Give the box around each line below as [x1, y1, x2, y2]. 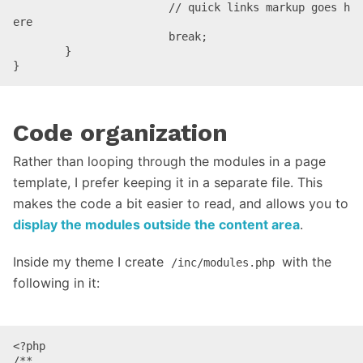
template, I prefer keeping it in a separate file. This [13, 173, 322, 190]
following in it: [13, 274, 100, 291]
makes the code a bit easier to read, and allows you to [13, 194, 348, 211]
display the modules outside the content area [13, 216, 300, 233]
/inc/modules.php [171, 255, 275, 269]
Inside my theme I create [13, 253, 168, 270]
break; [13, 29, 169, 43]
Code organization [13, 117, 228, 147]
